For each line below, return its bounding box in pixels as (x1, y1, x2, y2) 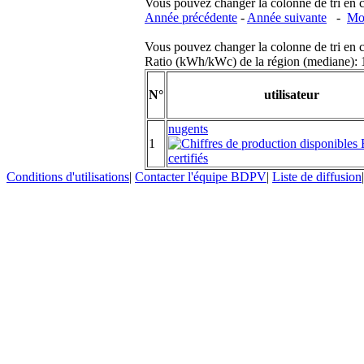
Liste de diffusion (272, 170, 362, 184)
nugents (168, 121, 208, 136)
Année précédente (145, 10, 237, 24)
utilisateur (264, 87, 319, 102)
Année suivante (247, 10, 327, 24)
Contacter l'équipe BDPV (135, 170, 266, 184)
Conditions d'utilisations (6, 170, 129, 184)
